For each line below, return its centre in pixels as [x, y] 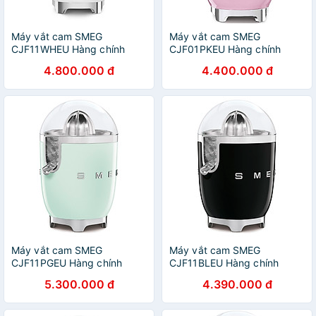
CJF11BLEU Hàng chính [224, 263]
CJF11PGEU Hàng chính [67, 263]
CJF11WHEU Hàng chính [68, 49]
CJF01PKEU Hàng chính [225, 49]
